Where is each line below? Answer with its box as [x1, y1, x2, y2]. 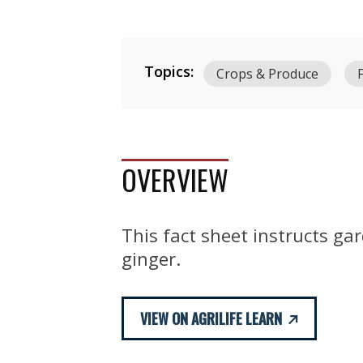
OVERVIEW [122, 159, 228, 200]
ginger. [122, 246, 181, 271]
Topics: [144, 62, 194, 81]
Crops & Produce [216, 65, 318, 83]
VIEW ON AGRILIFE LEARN [140, 308, 282, 329]
